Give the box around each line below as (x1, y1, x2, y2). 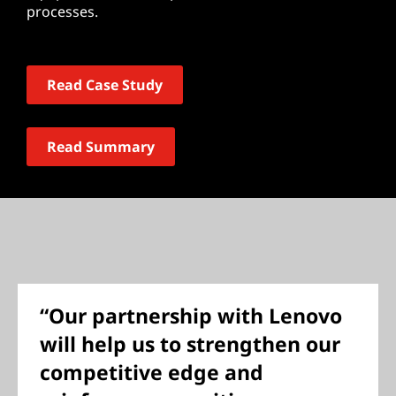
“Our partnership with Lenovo (40, 301, 342, 330)
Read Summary (47, 137, 155, 156)
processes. (27, 2, 98, 21)
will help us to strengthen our (40, 330, 340, 358)
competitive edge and (40, 358, 263, 386)
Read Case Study (47, 75, 163, 95)
